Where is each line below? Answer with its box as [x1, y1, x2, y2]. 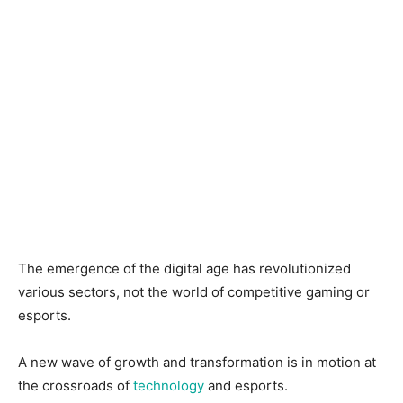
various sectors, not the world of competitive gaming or [18, 283, 370, 300]
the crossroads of [18, 377, 133, 394]
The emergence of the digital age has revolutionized [18, 260, 351, 277]
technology [133, 377, 204, 394]
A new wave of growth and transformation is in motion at [18, 354, 376, 371]
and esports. [204, 377, 288, 394]
